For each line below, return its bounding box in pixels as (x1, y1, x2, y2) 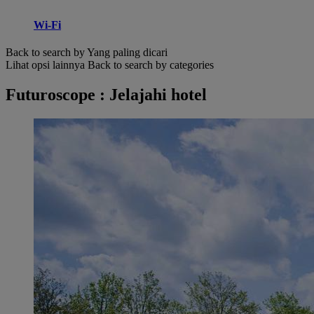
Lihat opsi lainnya (6, 59, 85, 71)
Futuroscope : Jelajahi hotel (6, 86, 207, 104)
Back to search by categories (88, 59, 214, 71)
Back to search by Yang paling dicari (6, 46, 168, 59)
